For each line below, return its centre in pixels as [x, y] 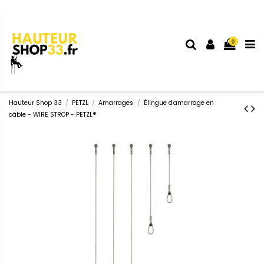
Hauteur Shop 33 [35, 103]
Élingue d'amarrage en [179, 103]
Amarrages [116, 103]
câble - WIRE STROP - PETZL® [53, 115]
